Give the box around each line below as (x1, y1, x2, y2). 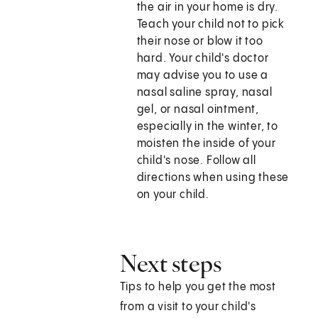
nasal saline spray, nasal (136, 87, 273, 99)
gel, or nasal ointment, (136, 104, 260, 116)
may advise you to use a (136, 70, 269, 82)
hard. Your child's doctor (136, 53, 269, 65)
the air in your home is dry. (136, 1, 279, 14)
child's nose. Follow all (136, 155, 256, 168)
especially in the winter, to (136, 121, 279, 133)
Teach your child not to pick (136, 18, 285, 31)
